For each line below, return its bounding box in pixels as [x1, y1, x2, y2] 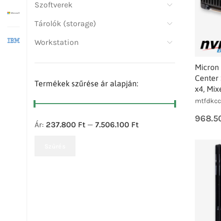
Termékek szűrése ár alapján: [35, 79, 138, 88]
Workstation [35, 37, 79, 47]
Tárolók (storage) [35, 19, 96, 28]
